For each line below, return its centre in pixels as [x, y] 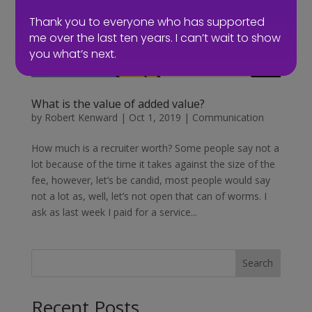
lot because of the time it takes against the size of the [153, 164]
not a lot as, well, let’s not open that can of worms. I [149, 196]
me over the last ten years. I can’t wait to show [155, 38]
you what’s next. [73, 54]
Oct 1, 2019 [155, 117]
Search [258, 263]
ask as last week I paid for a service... [114, 212]
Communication [228, 117]
